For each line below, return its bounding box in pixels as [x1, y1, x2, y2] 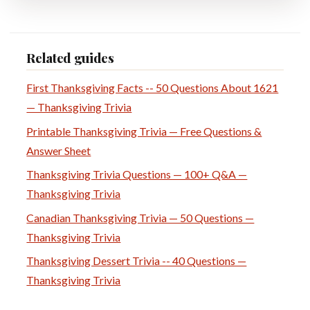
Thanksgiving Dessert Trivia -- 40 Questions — [26, 253, 247, 267]
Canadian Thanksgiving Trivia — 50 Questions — [26, 210, 255, 224]
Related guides [26, 48, 114, 66]
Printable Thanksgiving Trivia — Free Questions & [26, 124, 262, 138]
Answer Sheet [26, 143, 91, 157]
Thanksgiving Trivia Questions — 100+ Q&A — [26, 167, 248, 181]
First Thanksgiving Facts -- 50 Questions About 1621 [26, 81, 279, 95]
